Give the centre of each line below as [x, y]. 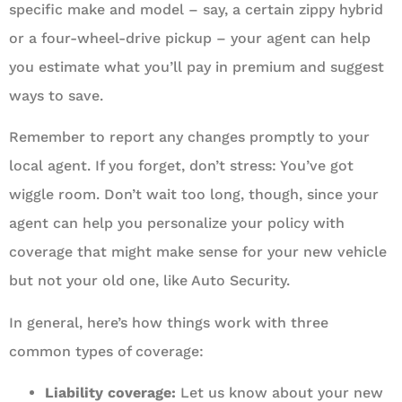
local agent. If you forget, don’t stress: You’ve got [181, 166]
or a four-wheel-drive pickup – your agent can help [190, 38]
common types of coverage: [106, 351]
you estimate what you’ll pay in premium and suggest [197, 67]
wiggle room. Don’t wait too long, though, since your [194, 195]
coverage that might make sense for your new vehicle [198, 252]
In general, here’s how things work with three [169, 322]
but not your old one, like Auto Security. [149, 281]
